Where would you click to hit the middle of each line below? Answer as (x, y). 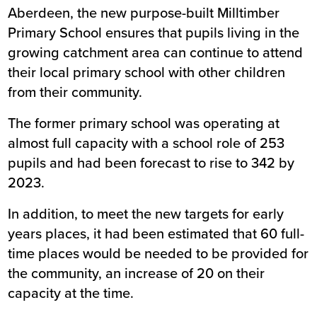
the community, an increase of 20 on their (137, 273)
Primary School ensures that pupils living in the (154, 32)
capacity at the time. (71, 293)
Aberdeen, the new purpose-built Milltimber (144, 12)
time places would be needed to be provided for (158, 253)
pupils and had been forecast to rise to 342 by (151, 162)
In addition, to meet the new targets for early (146, 213)
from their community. (77, 92)
